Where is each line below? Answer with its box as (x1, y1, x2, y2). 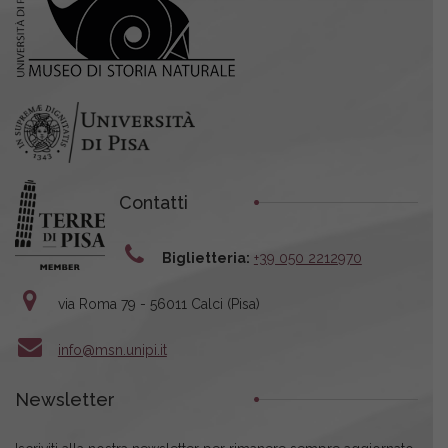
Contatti (119, 192, 188, 214)
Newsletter (15, 389, 115, 411)
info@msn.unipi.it (57, 342, 167, 359)
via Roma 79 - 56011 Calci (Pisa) (57, 296, 260, 313)
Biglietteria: (161, 250, 250, 267)
